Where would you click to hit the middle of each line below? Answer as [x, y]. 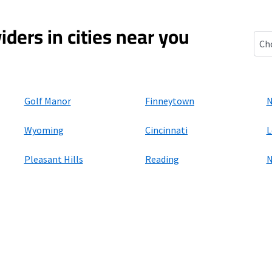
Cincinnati [166, 130]
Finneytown [170, 101]
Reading [162, 159]
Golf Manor [47, 101]
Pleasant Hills [53, 159]
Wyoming [44, 130]
